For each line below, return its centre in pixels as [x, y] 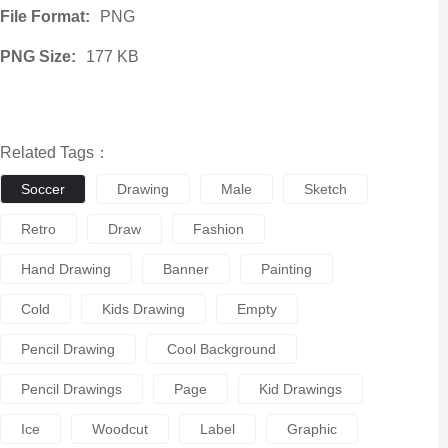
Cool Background [221, 349]
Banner [185, 269]
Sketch [325, 189]
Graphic [311, 429]
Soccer [42, 189]
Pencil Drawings [71, 389]
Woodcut [119, 429]
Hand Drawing [65, 269]
